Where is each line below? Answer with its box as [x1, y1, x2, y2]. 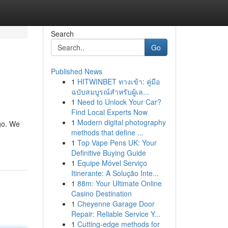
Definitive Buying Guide [71, 148, 146, 158]
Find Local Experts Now [71, 107, 148, 117]
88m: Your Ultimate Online [77, 178, 162, 188]
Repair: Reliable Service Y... [71, 209, 160, 219]
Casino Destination [71, 188, 132, 198]
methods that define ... [71, 127, 144, 137]
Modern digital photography [77, 117, 166, 127]
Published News [50, 66, 102, 76]
